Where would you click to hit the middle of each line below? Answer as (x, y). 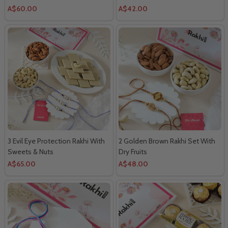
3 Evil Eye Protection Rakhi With (56, 141)
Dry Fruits (133, 151)
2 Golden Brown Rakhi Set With (167, 141)
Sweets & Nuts (31, 151)
